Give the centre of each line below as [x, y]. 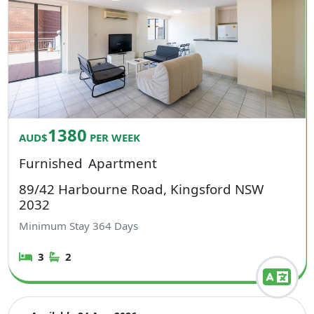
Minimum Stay [56, 225]
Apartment [122, 163]
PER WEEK [114, 138]
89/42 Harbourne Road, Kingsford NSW [142, 189]
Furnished [51, 163]
